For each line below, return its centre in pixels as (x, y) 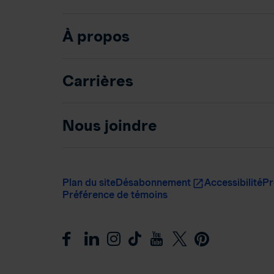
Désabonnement (153, 183)
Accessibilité (233, 183)
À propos (96, 36)
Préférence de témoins (115, 195)
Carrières (98, 81)
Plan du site (89, 183)
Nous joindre (110, 125)
